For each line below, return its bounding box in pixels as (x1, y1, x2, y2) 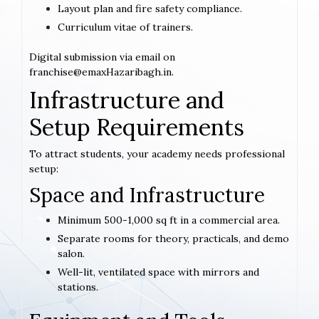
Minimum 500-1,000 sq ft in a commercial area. (58, 214, 280, 227)
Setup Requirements (29, 113, 244, 142)
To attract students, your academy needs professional (29, 147, 285, 161)
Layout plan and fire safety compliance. (58, 2, 242, 16)
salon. (58, 247, 85, 261)
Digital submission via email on (29, 51, 175, 64)
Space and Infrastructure (29, 182, 265, 209)
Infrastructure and (29, 85, 224, 115)
